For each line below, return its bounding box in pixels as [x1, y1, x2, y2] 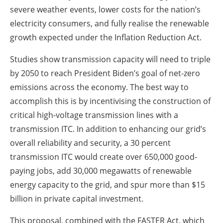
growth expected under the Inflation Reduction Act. [10, 32, 202, 43]
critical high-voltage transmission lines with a [10, 110, 178, 121]
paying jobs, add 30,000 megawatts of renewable [10, 165, 192, 177]
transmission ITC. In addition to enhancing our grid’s [10, 123, 206, 135]
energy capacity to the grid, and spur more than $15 [10, 179, 205, 191]
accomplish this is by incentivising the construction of [10, 96, 211, 107]
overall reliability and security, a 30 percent [10, 137, 171, 149]
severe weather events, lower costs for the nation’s [10, 4, 201, 15]
